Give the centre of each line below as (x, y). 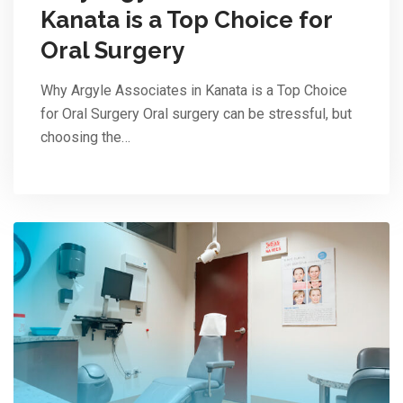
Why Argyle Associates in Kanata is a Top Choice (194, 91)
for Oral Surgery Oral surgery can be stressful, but (196, 114)
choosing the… (85, 138)
